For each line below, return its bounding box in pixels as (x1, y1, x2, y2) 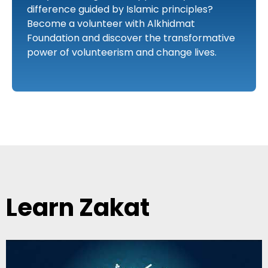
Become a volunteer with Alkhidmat (27, 16, 195, 31)
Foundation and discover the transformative (27, 31, 235, 45)
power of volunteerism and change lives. (27, 45, 217, 59)
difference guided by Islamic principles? (27, 2, 213, 16)
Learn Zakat (6, 190, 150, 224)
